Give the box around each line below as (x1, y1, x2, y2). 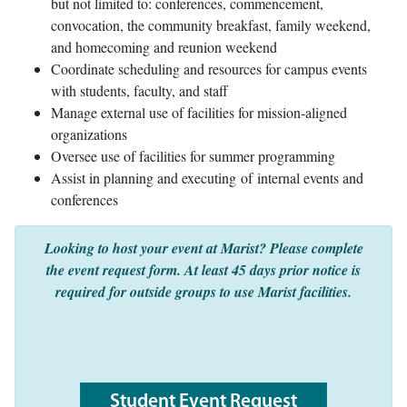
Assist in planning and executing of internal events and (51, 167, 363, 187)
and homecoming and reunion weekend (51, 36, 277, 56)
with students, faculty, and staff (51, 80, 228, 100)
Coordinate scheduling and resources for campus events (51, 58, 367, 78)
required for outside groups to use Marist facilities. (55, 281, 352, 302)
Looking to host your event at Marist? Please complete (44, 237, 363, 258)
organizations (51, 124, 127, 144)
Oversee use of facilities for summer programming (51, 145, 335, 165)
